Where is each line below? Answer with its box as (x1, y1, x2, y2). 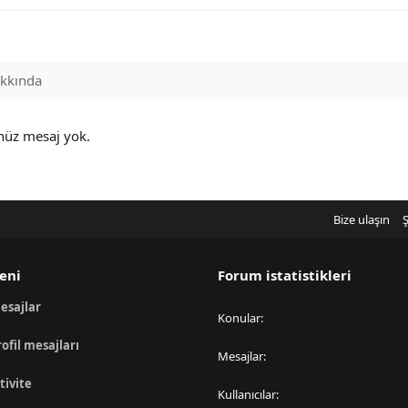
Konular (218, 310, 260, 326)
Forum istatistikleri (218, 266, 352, 284)
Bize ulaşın (332, 211, 390, 228)
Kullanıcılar (218, 386, 276, 403)
